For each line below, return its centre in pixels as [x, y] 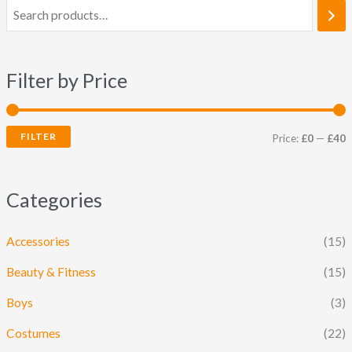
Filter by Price [67, 80]
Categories [55, 199]
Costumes [34, 333]
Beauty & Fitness [51, 272]
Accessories [38, 242]
